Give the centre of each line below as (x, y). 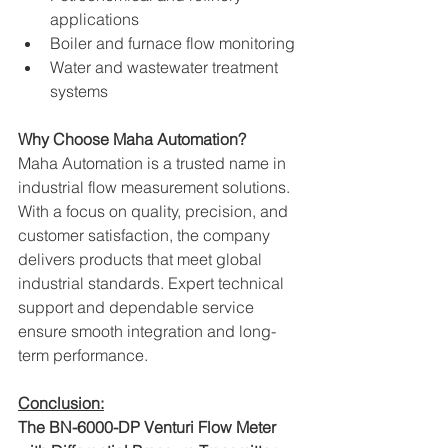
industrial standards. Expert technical (153, 283)
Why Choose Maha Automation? (132, 139)
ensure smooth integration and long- (147, 331)
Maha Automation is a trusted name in (154, 163)
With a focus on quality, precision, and (155, 211)
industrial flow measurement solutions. (156, 187)
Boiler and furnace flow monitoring (172, 43)
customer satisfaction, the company (146, 235)
